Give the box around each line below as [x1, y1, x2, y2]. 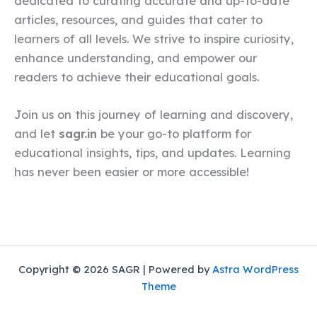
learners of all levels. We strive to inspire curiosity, [14, 31, 294, 46]
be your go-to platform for [97, 127, 251, 142]
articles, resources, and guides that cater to [14, 12, 263, 27]
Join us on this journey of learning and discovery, [14, 108, 293, 122]
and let [14, 127, 59, 142]
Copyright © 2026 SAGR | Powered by [18, 263, 212, 276]
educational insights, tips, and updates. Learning [14, 146, 291, 161]
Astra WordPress [212, 263, 299, 276]
